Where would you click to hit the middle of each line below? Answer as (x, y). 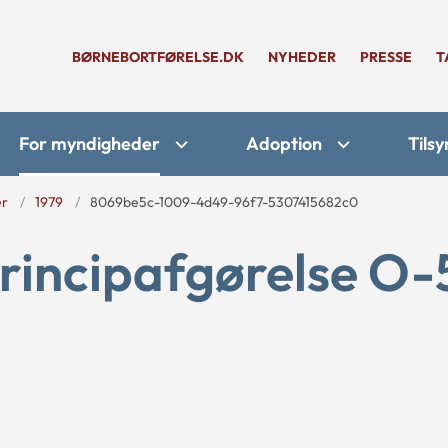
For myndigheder (89, 143)
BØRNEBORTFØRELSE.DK (158, 57)
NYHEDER (302, 57)
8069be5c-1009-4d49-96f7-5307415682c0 (224, 202)
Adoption (284, 143)
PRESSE (386, 57)
